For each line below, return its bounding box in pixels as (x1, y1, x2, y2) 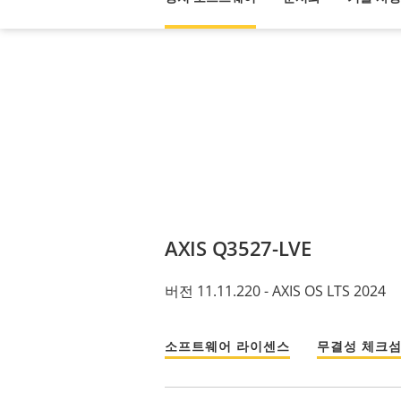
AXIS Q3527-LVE (165, 234, 311, 261)
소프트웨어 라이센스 (165, 337, 290, 355)
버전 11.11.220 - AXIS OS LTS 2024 (165, 280, 386, 301)
